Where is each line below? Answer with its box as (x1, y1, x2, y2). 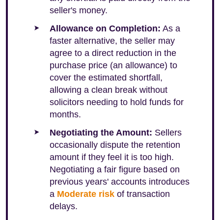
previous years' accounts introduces (50, 177, 190, 187)
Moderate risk (57, 189, 114, 199)
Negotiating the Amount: (50, 128, 152, 137)
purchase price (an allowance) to (50, 60, 177, 70)
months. (50, 110, 81, 119)
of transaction (114, 189, 170, 199)
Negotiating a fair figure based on (50, 165, 180, 174)
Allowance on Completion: (50, 24, 161, 33)
